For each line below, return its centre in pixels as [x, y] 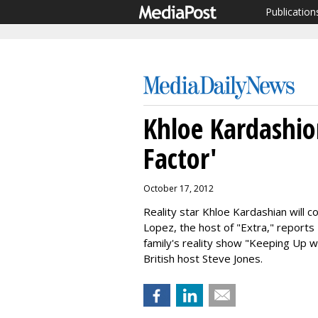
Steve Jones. [232, 258]
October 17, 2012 [179, 188]
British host [173, 258]
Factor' [180, 158]
